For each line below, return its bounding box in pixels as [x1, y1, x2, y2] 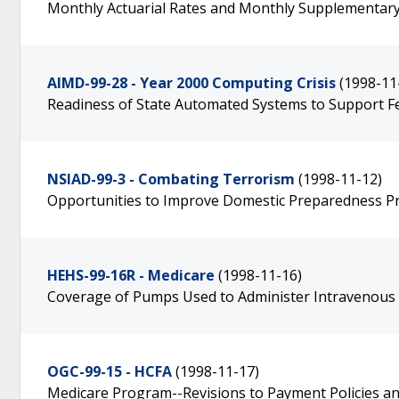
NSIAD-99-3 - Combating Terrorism [47, 169, 295, 189]
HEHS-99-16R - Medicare [47, 265, 215, 285]
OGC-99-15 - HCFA [47, 362, 172, 381]
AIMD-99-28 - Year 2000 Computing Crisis [47, 73, 336, 93]
